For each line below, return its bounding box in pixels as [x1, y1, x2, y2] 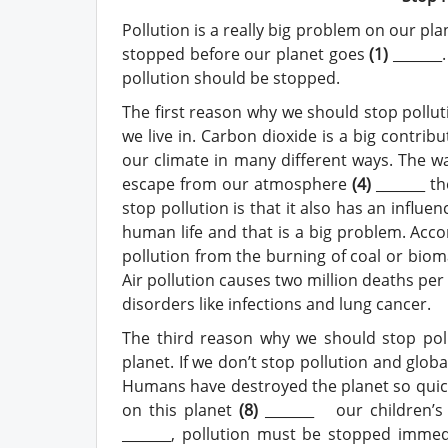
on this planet [122, 398, 240, 421]
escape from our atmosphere [122, 172, 352, 195]
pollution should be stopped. [122, 66, 340, 89]
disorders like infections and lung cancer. [122, 292, 431, 315]
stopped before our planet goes [122, 42, 370, 65]
